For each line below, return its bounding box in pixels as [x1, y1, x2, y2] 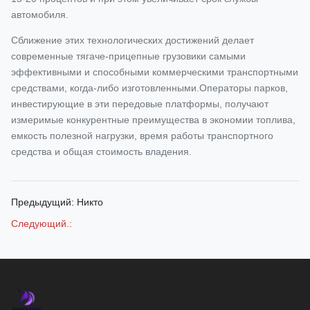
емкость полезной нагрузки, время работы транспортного [11, 130, 273, 141]
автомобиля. [11, 9, 69, 20]
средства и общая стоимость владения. [11, 146, 192, 157]
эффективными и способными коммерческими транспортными [11, 66, 298, 77]
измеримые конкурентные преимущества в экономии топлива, [11, 114, 295, 125]
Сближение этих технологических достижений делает [11, 35, 254, 46]
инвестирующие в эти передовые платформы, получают [11, 98, 268, 109]
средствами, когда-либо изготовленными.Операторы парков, [11, 82, 288, 93]
